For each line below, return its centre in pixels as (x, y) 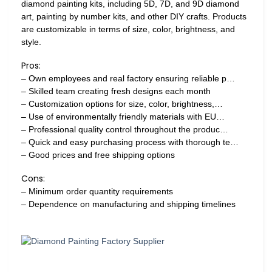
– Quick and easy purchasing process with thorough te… (130, 142)
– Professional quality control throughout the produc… (125, 130)
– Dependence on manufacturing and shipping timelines (128, 204)
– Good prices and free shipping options (98, 155)
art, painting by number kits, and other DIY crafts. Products (134, 17)
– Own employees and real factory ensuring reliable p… (128, 79)
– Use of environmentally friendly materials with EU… (123, 117)
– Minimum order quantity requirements (97, 192)
